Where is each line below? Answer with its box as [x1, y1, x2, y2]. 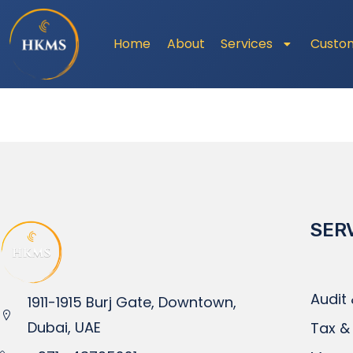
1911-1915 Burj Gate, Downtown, [28, 292, 236, 312]
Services [220, 34, 273, 53]
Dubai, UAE [28, 317, 101, 337]
